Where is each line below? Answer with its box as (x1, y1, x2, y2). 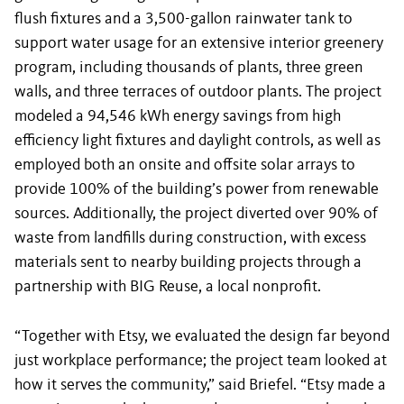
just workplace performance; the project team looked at (14, 353, 387, 369)
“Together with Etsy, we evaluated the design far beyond (14, 328, 390, 344)
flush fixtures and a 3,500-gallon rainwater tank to (14, 11, 353, 27)
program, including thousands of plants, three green (14, 60, 363, 76)
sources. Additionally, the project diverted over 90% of (14, 206, 378, 222)
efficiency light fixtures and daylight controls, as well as (14, 133, 381, 149)
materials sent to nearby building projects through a (14, 254, 362, 271)
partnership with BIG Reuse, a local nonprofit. (14, 279, 321, 295)
